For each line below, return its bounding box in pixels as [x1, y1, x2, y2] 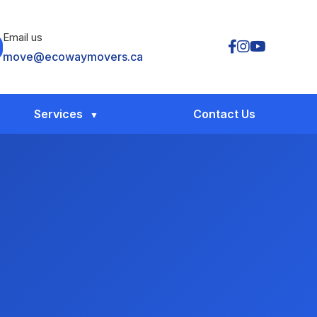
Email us [3, 30, 42, 45]
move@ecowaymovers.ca [3, 50, 143, 64]
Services [34, 107, 83, 122]
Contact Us [192, 107, 255, 122]
